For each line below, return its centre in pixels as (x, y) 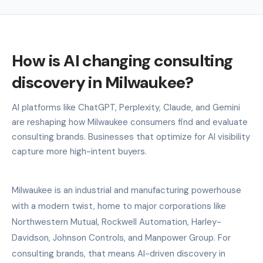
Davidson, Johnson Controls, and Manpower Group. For (121, 237)
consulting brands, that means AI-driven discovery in (119, 253)
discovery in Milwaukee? (103, 82)
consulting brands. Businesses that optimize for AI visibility (131, 136)
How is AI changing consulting (122, 60)
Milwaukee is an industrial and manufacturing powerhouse (127, 190)
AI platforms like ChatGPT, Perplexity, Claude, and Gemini (126, 107)
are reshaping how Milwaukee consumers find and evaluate (130, 122)
